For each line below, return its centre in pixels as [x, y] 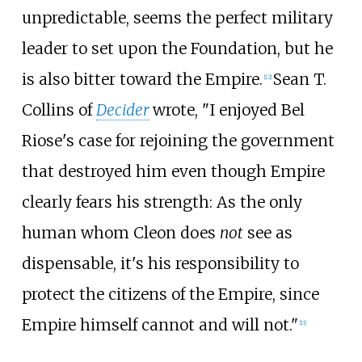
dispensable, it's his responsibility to [160, 264]
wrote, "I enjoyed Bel [228, 110]
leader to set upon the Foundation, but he [177, 49]
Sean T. [299, 80]
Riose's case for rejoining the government [178, 141]
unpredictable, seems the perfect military [177, 18]
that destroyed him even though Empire [173, 172]
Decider [122, 110]
